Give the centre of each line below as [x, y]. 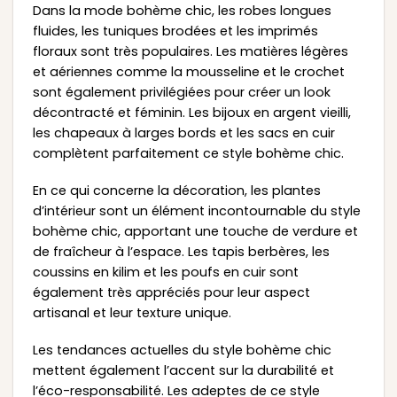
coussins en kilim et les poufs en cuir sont [165, 272]
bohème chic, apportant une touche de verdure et [195, 232]
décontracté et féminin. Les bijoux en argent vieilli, [191, 113]
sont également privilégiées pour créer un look [181, 93]
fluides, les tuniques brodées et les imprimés [175, 31]
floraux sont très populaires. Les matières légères [190, 52]
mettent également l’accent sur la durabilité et [183, 370]
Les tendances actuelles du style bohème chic [182, 350]
